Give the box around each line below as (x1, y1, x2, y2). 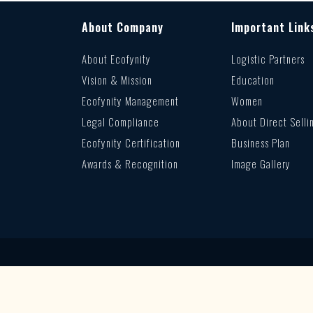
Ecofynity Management (82, 92, 179, 108)
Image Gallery (231, 155, 291, 171)
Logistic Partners (231, 50, 305, 66)
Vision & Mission (82, 71, 152, 87)
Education (231, 71, 275, 87)
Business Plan (231, 134, 290, 150)
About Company (82, 18, 163, 36)
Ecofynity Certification (82, 134, 180, 150)
